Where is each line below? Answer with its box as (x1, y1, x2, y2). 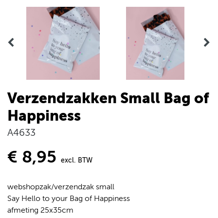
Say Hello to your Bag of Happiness (7, 194, 130, 203)
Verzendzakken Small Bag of (7, 90, 209, 107)
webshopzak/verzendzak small (7, 182, 114, 192)
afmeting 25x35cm (7, 206, 73, 215)
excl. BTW (61, 157, 92, 164)
